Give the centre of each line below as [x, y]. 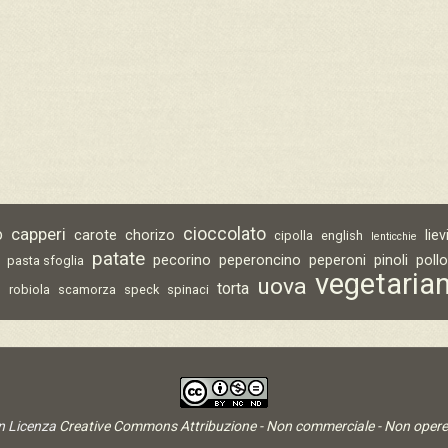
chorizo [150, 235]
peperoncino [260, 260]
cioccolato [225, 234]
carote [96, 235]
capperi [39, 234]
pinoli [391, 260]
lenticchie [394, 237]
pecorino [182, 260]
